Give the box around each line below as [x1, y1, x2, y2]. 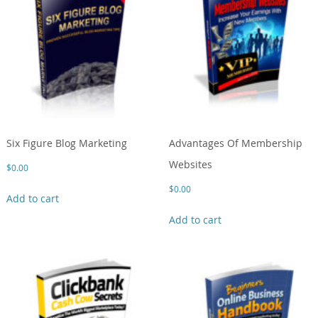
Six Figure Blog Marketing [6, 136, 128, 150]
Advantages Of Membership [168, 136, 302, 150]
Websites [168, 158, 212, 172]
